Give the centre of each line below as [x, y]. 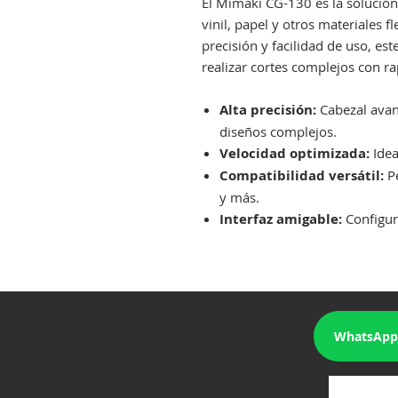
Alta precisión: [268, 110]
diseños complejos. [278, 131]
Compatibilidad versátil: [302, 175]
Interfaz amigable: [281, 219]
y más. [239, 197]
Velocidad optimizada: [295, 153]
